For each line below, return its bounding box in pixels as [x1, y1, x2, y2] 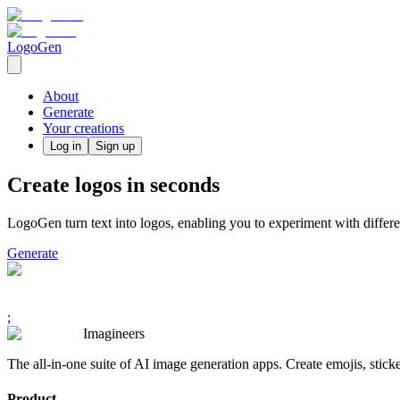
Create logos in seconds [7, 172, 220, 196]
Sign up [96, 139, 135, 153]
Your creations [43, 121, 124, 136]
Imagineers [83, 325, 145, 341]
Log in [50, 139, 81, 153]
